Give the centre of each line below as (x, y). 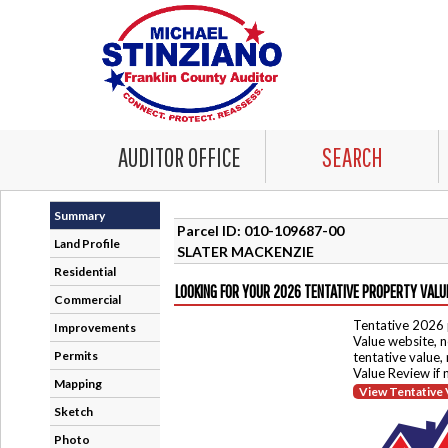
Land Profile (87, 243)
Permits (76, 355)
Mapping (78, 383)
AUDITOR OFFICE (179, 157)
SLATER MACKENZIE (245, 251)
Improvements (95, 327)
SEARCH (352, 157)
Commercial (87, 299)
